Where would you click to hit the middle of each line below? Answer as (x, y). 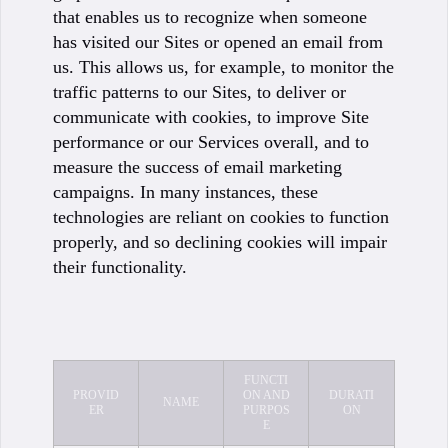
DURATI (351, 395)
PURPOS (266, 410)
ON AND (266, 395)
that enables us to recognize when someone (210, 17)
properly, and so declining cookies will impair (220, 242)
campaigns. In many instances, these (185, 192)
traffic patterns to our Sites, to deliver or (199, 92)
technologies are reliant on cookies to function (221, 217)
